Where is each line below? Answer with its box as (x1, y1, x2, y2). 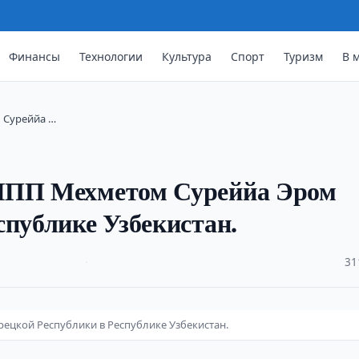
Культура (162, 48, 212, 64)
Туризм (284, 48, 324, 64)
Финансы (9, 48, 61, 64)
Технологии (79, 48, 143, 64)
